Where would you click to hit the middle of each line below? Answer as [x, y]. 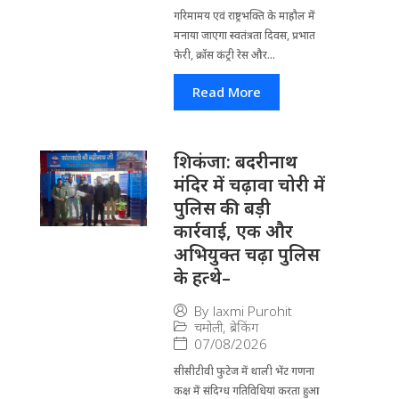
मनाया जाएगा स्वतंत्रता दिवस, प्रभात [244, 35]
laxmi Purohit [252, 311]
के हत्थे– [202, 277]
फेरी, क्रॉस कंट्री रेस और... [224, 54]
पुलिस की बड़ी [222, 208]
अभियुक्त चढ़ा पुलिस [246, 254]
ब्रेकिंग [244, 327]
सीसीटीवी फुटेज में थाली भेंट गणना [244, 370]
